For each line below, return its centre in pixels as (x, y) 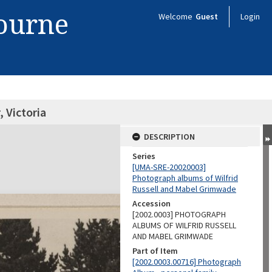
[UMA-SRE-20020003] (169, 167)
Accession (151, 203)
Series (144, 156)
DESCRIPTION (169, 137)
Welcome (176, 16)
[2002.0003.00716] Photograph (187, 262)
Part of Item (155, 251)
